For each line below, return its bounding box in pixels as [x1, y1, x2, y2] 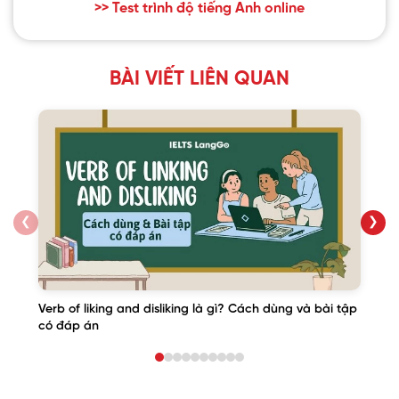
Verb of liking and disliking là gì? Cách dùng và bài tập [38, 303, 357, 317]
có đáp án [38, 320, 99, 334]
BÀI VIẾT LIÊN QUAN [110, 68, 289, 90]
